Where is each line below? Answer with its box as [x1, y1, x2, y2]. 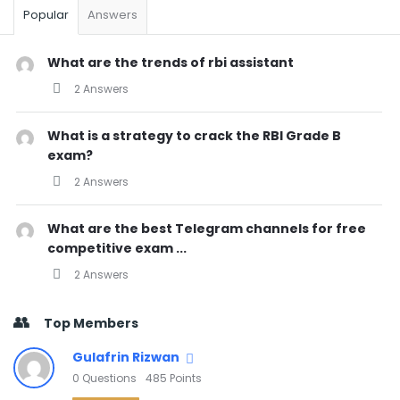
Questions [82, 371, 137, 386]
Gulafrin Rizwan [72, 348, 179, 366]
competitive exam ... [47, 239, 187, 257]
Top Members [44, 314, 138, 332]
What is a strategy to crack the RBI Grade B [47, 127, 341, 145]
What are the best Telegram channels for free [47, 220, 366, 237]
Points [170, 371, 202, 386]
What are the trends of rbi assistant [47, 54, 294, 71]
